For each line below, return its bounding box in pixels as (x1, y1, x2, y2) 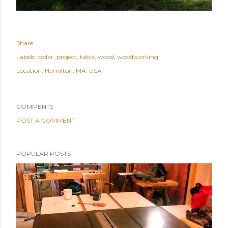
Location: (16, 67, 45, 75)
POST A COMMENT (16, 117, 75, 125)
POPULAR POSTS (16, 150, 71, 158)
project (56, 53, 77, 61)
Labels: (16, 53, 36, 61)
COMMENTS (16, 103, 53, 111)
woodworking (117, 53, 158, 61)
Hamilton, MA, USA (45, 67, 102, 75)
